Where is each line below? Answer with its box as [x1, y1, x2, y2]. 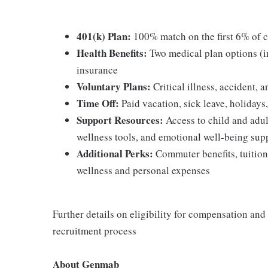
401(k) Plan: [77, 29, 133, 44]
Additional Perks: [77, 146, 153, 161]
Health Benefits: [77, 45, 150, 60]
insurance [77, 63, 118, 77]
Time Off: [77, 96, 119, 111]
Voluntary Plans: [77, 79, 151, 94]
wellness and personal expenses [77, 163, 210, 177]
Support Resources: [77, 112, 163, 127]
